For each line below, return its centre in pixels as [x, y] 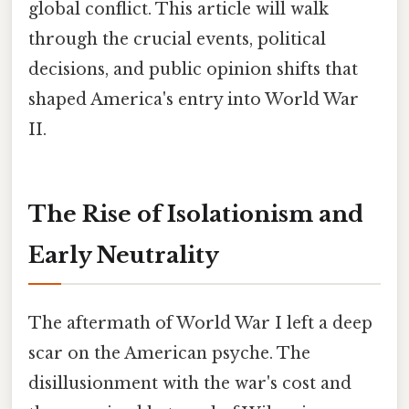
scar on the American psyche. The [169, 353]
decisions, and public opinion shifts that [193, 69]
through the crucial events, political [177, 39]
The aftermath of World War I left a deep [200, 323]
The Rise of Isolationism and [196, 214]
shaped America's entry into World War [194, 99]
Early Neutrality [124, 255]
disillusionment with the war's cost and [190, 383]
